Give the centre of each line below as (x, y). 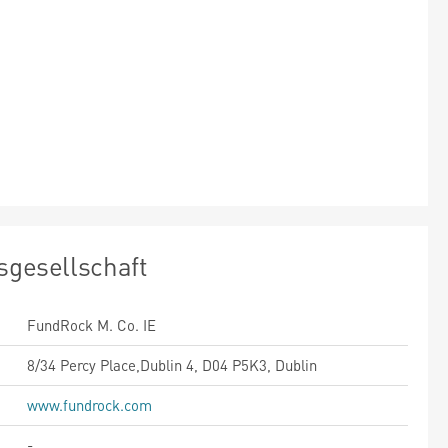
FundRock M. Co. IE (91, 325)
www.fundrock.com (89, 405)
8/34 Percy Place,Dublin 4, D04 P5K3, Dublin (172, 365)
